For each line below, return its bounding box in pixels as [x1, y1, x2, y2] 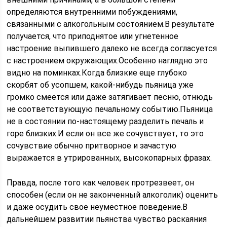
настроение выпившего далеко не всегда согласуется [7, 44, 217, 53]
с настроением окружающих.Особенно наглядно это [7, 56, 208, 65]
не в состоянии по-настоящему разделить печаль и [7, 117, 204, 126]
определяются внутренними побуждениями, [7, 7, 178, 17]
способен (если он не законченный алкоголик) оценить [7, 190, 218, 200]
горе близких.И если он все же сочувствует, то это [7, 129, 204, 138]
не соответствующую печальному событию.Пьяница [7, 104, 213, 114]
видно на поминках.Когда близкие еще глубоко [7, 68, 187, 78]
